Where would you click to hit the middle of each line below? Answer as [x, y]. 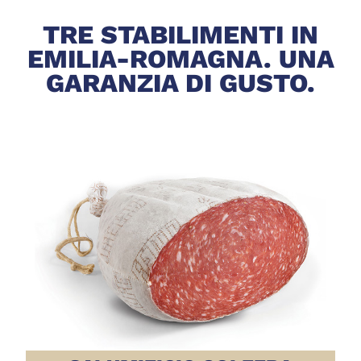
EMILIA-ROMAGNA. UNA [180, 58]
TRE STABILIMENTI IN [180, 34]
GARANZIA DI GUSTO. [180, 83]
